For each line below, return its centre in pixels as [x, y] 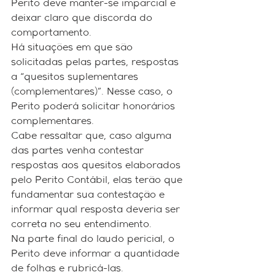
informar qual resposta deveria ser [97, 210]
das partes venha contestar [79, 151]
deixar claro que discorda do [83, 19]
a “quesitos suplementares [76, 78]
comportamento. [51, 33]
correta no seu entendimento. [81, 225]
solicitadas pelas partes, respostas [96, 63]
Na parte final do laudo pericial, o [94, 240]
